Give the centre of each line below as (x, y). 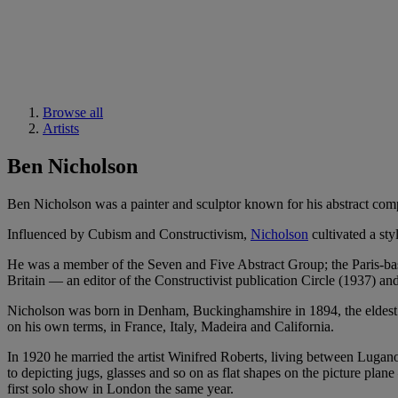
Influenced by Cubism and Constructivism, (129, 234)
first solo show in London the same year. (120, 388)
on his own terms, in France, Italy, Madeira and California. (171, 326)
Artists (61, 128)
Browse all (73, 112)
